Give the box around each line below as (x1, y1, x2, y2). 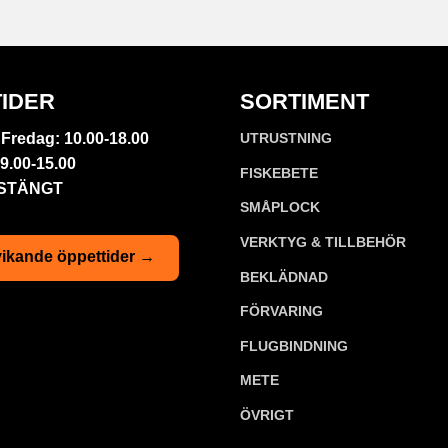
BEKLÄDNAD (240, 268, 328, 285)
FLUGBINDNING (240, 337, 348, 354)
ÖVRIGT (240, 407, 294, 423)
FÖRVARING (240, 303, 323, 320)
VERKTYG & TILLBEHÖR (240, 234, 406, 251)
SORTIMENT (240, 88, 369, 114)
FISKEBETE (240, 164, 318, 181)
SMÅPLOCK (240, 199, 320, 216)
